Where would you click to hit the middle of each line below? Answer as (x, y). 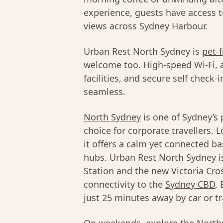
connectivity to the (124, 184)
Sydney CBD (190, 184)
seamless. (105, 92)
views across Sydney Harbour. (146, 26)
